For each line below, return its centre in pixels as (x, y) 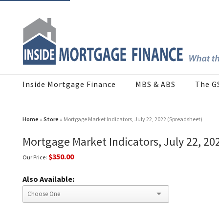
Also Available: (48, 179)
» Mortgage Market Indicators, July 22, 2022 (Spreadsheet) (131, 119)
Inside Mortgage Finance (69, 84)
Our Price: (35, 157)
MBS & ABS (155, 84)
